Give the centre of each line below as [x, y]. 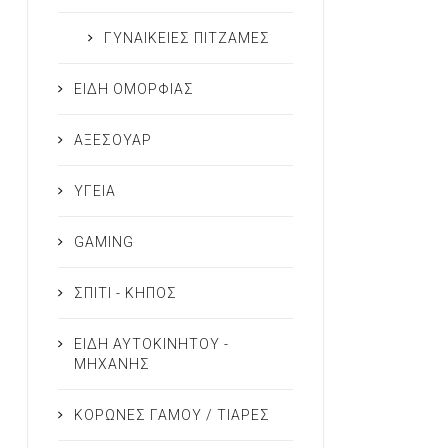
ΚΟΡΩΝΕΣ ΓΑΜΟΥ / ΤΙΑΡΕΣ [171, 415]
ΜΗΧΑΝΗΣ [111, 364]
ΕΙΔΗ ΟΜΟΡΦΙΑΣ [133, 89]
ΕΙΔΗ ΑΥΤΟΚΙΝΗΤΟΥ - [151, 344]
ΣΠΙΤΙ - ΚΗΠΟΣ [125, 293]
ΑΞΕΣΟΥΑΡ [112, 140]
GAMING [103, 242]
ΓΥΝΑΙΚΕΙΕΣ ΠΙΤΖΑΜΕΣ [186, 38]
